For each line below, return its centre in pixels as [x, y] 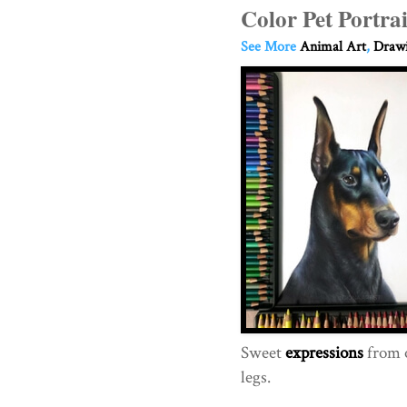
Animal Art [333, 46]
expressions [324, 352]
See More [270, 46]
